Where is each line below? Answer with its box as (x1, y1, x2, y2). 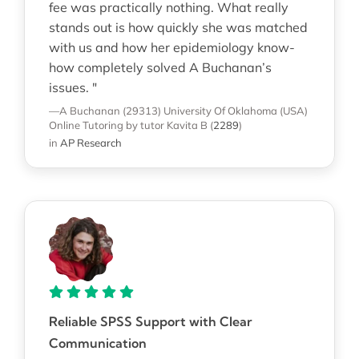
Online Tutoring (48, 118, 123, 131)
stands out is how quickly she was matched (48, 18, 308, 35)
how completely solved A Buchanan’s (48, 58, 272, 75)
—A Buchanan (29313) (48, 103, 161, 117)
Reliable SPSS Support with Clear (48, 313, 252, 329)
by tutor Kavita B (125, 118, 208, 131)
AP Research (59, 135, 122, 149)
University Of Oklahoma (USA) (163, 103, 308, 117)
